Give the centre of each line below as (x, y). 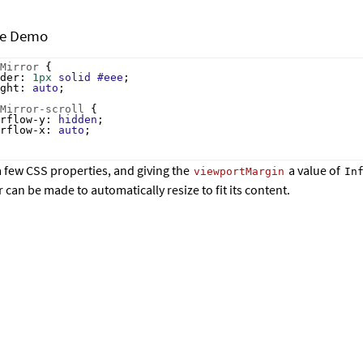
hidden (78, 120)
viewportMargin (239, 172)
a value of (314, 171)
